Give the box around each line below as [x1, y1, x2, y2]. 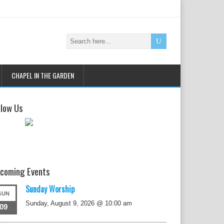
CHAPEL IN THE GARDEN [11, 70, 74, 80]
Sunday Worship [25, 183, 75, 195]
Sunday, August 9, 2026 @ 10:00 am [25, 199, 132, 207]
